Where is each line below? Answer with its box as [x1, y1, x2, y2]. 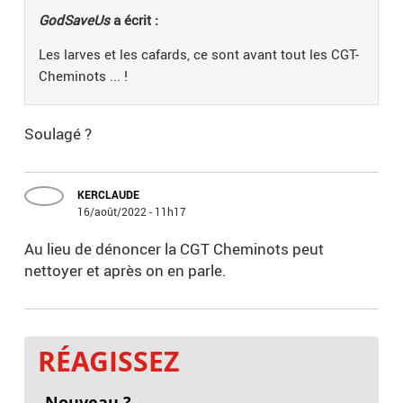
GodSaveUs [39, 11, 111, 30]
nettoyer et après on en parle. [24, 260, 231, 282]
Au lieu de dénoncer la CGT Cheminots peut [24, 238, 325, 260]
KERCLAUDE [77, 187, 140, 202]
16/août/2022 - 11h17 [77, 204, 187, 219]
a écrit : [110, 11, 159, 30]
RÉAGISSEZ [38, 343, 180, 381]
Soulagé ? [24, 123, 93, 145]
